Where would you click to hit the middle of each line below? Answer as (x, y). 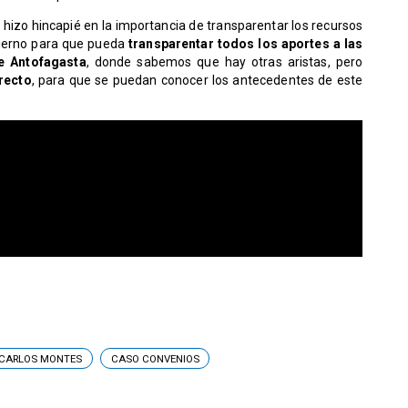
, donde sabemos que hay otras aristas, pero (224, 62)
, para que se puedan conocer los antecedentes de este (197, 81)
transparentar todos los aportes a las (244, 44)
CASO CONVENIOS (155, 358)
